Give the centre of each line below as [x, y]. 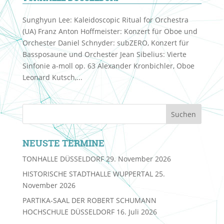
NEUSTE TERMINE [63, 143]
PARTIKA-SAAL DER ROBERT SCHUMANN [89, 200]
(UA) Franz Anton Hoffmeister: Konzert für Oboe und [110, 31]
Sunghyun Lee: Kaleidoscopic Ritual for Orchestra [105, 20]
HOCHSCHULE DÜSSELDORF [68, 212]
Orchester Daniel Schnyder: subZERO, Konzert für [105, 43]
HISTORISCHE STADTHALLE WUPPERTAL [87, 174]
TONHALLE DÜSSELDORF [63, 159]
